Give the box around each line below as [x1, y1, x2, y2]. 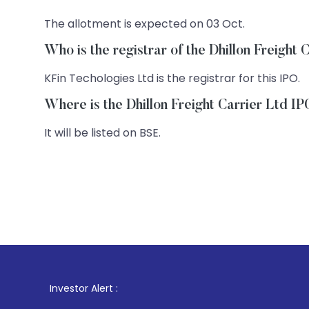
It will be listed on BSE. [44, 125, 161, 141]
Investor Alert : [50, 281, 118, 295]
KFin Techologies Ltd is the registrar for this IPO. [44, 70, 300, 86]
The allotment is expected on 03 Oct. [44, 16, 245, 32]
